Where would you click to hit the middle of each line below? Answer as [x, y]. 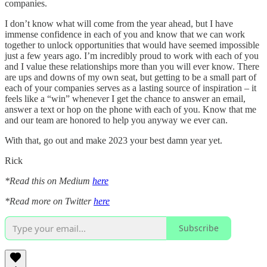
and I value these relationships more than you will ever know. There [132, 66]
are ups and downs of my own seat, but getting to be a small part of [131, 77]
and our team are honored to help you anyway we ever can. [116, 120]
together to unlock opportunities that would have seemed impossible [132, 45]
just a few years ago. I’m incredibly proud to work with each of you [132, 55]
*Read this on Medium [49, 181]
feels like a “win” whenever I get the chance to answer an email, [125, 98]
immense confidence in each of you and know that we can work [125, 34]
